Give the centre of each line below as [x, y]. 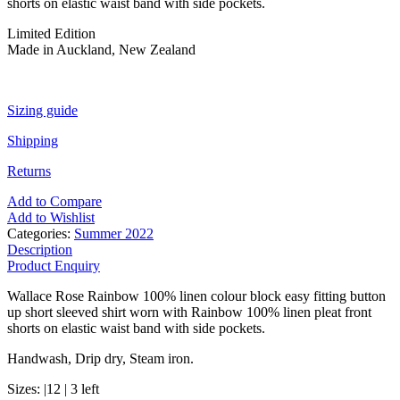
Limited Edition [51, 33]
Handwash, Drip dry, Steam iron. [100, 358]
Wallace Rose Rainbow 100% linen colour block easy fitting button [196, 296]
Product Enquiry [54, 265]
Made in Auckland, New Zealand [101, 49]
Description [40, 249]
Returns [29, 171]
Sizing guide [42, 110]
